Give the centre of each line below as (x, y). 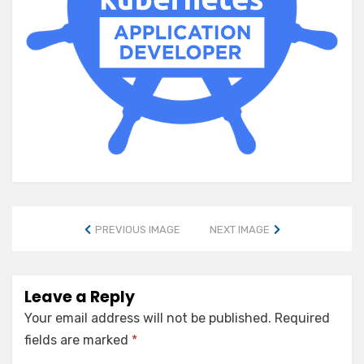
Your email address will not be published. (148, 318)
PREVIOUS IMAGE (137, 230)
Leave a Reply (80, 297)
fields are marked (78, 340)
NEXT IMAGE (239, 230)
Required (302, 318)
